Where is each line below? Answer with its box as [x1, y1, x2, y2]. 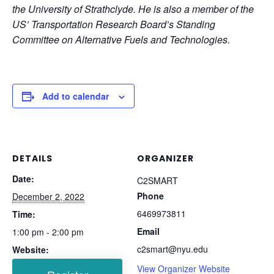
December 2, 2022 [12, 190, 84, 202]
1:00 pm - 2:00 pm [12, 225, 84, 238]
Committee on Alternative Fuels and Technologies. [12, 32, 230, 46]
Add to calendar [42, 90, 109, 102]
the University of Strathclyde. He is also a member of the [12, 2, 254, 16]
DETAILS [12, 152, 53, 165]
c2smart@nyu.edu [137, 242, 208, 255]
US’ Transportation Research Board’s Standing [12, 17, 215, 31]
